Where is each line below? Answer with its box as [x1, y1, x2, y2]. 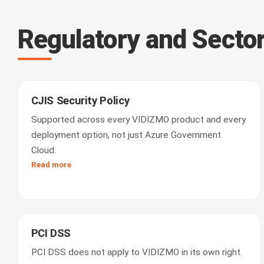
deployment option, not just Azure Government [31, 130, 221, 140]
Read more [31, 160, 71, 169]
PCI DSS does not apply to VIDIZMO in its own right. [31, 247, 242, 258]
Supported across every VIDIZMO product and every [31, 114, 246, 125]
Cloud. [31, 145, 56, 156]
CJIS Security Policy [31, 94, 130, 107]
